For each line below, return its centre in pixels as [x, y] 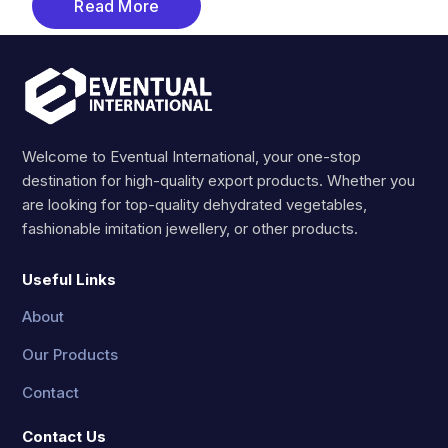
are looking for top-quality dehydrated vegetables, [195, 205]
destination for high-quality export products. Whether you [219, 181]
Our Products [70, 355]
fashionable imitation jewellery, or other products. [190, 229]
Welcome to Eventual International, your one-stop [192, 157]
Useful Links [69, 280]
